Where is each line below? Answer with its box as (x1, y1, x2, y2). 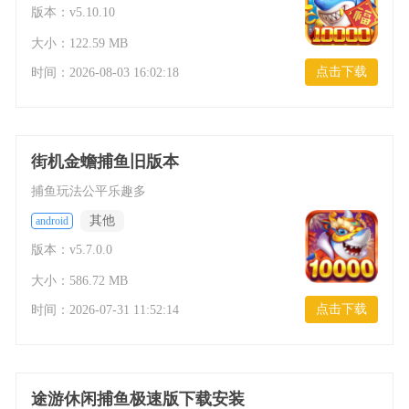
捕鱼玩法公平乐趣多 (31, 184, 147, 198)
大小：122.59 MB (31, 37, 129, 50)
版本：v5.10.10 (31, 5, 116, 19)
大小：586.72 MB (31, 274, 129, 288)
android (36, 215, 69, 227)
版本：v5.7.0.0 (31, 243, 113, 257)
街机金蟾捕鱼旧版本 (31, 152, 180, 171)
